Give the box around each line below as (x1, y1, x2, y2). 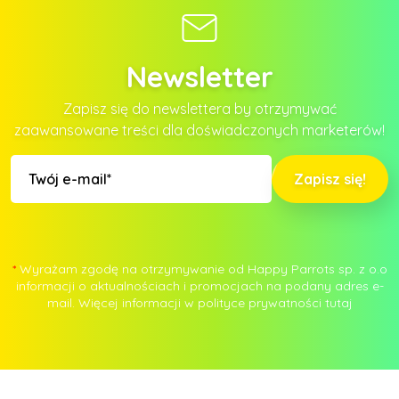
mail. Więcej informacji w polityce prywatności (46, 294, 325, 311)
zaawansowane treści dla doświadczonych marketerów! (14, 120, 385, 139)
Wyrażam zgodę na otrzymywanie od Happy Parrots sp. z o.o (19, 260, 387, 277)
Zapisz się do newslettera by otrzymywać (62, 99, 337, 118)
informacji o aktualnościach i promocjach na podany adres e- (15, 277, 384, 294)
